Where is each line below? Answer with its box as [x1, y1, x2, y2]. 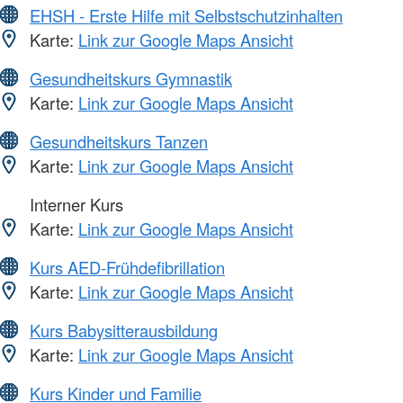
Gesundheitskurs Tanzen [30, 129, 208, 153]
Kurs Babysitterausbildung [30, 318, 218, 342]
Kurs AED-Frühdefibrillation [30, 255, 225, 279]
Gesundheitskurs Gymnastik [30, 66, 232, 90]
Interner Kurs [25, 192, 123, 216]
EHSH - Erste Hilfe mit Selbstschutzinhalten [30, 3, 343, 27]
